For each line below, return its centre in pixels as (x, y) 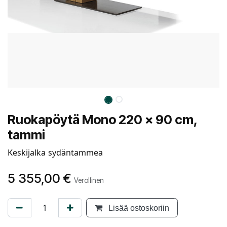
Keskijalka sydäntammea (55, 152)
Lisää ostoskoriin (138, 207)
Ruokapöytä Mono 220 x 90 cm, (102, 119)
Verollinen (89, 180)
